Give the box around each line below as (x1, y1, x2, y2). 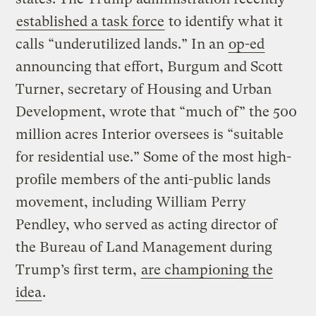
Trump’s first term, (16, 261, 141, 278)
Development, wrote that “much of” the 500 (16, 103, 298, 120)
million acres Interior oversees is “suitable (16, 126, 284, 142)
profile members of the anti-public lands (16, 171, 272, 188)
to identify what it (165, 13, 284, 30)
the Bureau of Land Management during (16, 238, 273, 255)
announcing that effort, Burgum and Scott (16, 58, 284, 75)
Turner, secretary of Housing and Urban (16, 80, 272, 97)
